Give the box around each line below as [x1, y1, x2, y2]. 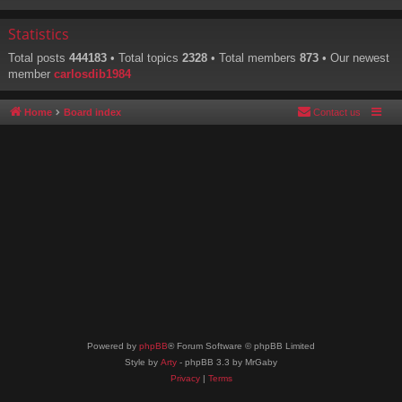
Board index [64, 107, 121, 118]
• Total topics [107, 51, 182, 66]
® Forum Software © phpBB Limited [168, 341, 315, 351]
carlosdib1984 [54, 67, 131, 82]
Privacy [170, 373, 200, 383]
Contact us [313, 107, 361, 118]
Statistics [8, 24, 69, 45]
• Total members [207, 51, 300, 66]
